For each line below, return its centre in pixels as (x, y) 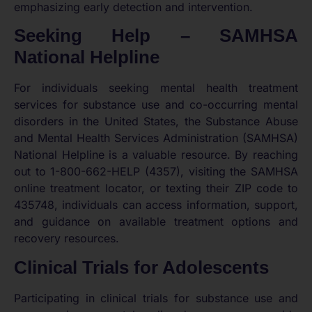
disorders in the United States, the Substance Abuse (156, 122)
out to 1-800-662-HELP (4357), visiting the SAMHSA (156, 172)
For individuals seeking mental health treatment (156, 88)
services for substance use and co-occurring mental (156, 105)
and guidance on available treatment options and (156, 222)
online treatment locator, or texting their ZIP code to (156, 188)
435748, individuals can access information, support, (156, 205)
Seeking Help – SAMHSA (156, 36)
